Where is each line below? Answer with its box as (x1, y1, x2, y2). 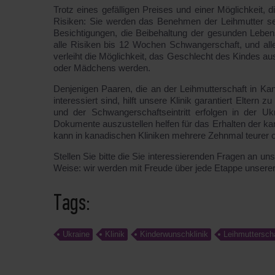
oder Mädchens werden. (53, 63, 150, 73)
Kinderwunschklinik (140, 230, 208, 239)
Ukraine (63, 230, 90, 239)
